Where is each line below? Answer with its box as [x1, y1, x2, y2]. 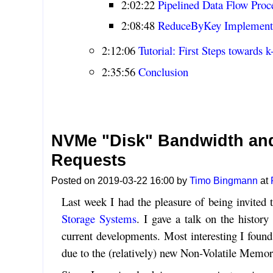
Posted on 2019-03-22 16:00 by [51, 175, 190, 186]
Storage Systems [61, 210, 137, 226]
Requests [51, 151, 127, 170]
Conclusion [138, 63, 188, 79]
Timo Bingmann [190, 175, 258, 186]
